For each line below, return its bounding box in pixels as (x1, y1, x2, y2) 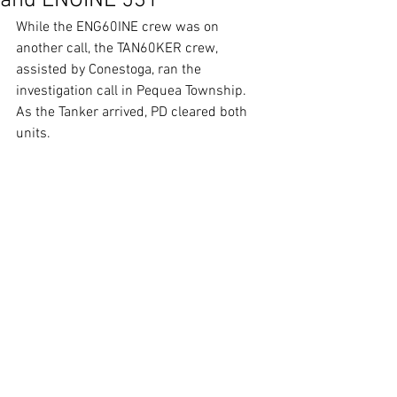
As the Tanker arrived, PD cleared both (16, 104, 251, 121)
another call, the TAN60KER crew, (16, 40, 221, 58)
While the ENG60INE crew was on (16, 19, 222, 36)
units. (16, 125, 51, 143)
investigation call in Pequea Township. (16, 82, 250, 100)
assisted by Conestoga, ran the (16, 61, 205, 79)
